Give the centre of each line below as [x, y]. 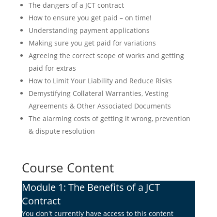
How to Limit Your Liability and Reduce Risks [100, 81]
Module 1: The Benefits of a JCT [91, 187]
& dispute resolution [62, 131]
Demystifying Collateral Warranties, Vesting [98, 93]
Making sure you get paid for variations [92, 43]
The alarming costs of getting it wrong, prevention [109, 119]
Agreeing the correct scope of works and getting [106, 56]
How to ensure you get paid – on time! [90, 18]
